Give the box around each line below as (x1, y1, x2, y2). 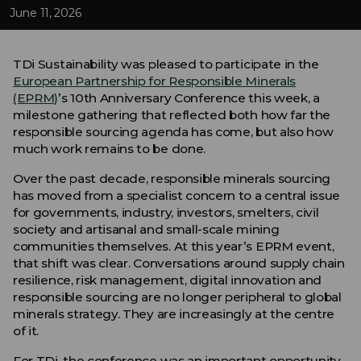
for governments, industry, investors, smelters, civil (13, 205, 319, 220)
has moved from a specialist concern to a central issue (13, 188, 341, 203)
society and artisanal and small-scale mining (13, 222, 280, 237)
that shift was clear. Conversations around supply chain (13, 255, 345, 271)
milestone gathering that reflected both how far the (13, 107, 331, 122)
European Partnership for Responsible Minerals (13, 73, 296, 89)
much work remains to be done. (13, 141, 205, 156)
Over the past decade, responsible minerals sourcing (13, 171, 331, 186)
